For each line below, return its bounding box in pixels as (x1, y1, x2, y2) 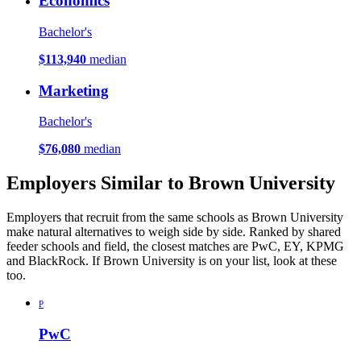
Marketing (39, 81, 109, 99)
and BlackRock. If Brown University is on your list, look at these (6, 254, 337, 268)
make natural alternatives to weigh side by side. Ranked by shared (6, 225, 341, 239)
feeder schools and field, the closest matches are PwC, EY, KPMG (6, 239, 344, 254)
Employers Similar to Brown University (6, 172, 335, 194)
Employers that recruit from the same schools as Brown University (6, 210, 343, 225)
